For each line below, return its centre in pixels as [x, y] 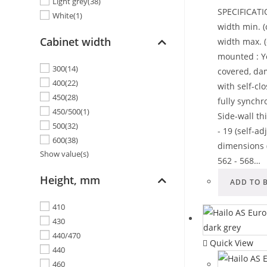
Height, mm [70, 180]
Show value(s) [65, 154]
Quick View [231, 243]
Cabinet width [76, 42]
